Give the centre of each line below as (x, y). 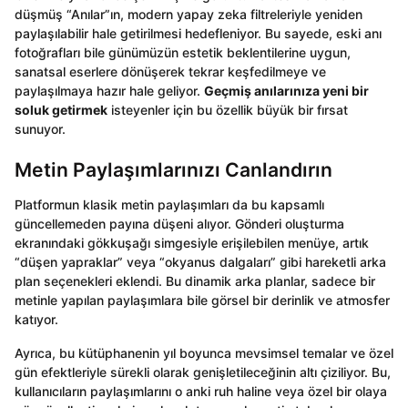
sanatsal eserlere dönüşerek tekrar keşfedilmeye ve (170, 71)
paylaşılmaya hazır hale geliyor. (109, 90)
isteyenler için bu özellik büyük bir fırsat (228, 109)
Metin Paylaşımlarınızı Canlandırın (173, 169)
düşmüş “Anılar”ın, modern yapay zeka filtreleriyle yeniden (189, 14)
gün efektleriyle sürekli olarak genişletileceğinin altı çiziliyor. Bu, (203, 372)
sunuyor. (40, 128)
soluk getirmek (61, 109)
